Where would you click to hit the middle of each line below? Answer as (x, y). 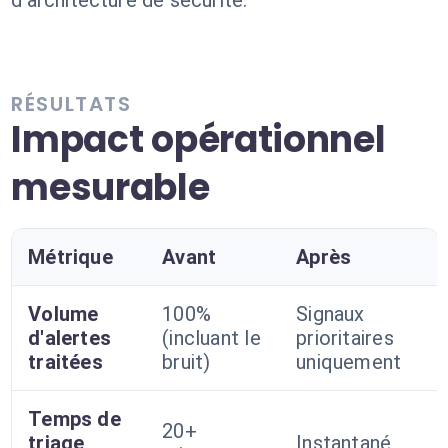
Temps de (74, 419)
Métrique (70, 257)
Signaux (330, 314)
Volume (63, 314)
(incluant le (211, 338)
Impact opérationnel (198, 139)
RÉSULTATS (71, 104)
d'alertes (70, 338)
